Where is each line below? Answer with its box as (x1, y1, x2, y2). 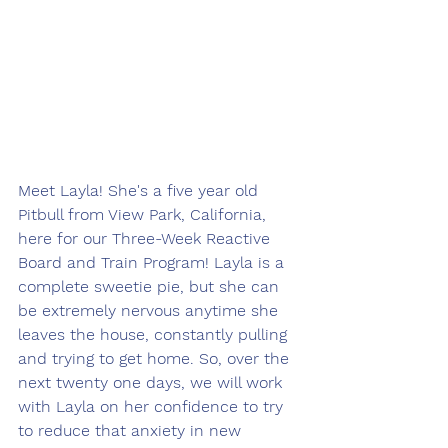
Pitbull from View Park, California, (18, 204, 271, 224)
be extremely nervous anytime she (18, 300, 283, 320)
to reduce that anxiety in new (18, 420, 246, 440)
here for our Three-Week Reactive (18, 228, 275, 248)
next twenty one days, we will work (18, 372, 287, 392)
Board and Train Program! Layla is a (18, 252, 289, 272)
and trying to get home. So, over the (18, 348, 294, 368)
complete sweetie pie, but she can (18, 276, 284, 296)
